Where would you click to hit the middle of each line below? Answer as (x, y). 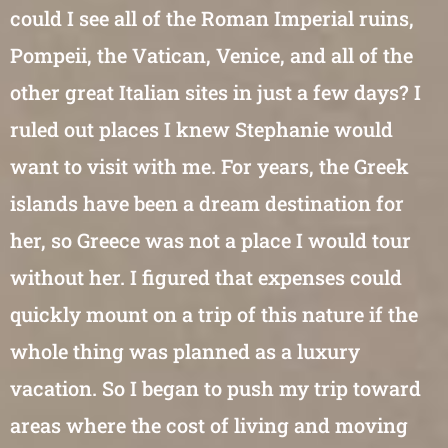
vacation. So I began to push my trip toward (215, 388)
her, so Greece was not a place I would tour (210, 240)
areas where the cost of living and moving (209, 425)
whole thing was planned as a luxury (185, 351)
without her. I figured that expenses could (206, 277)
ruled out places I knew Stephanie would (201, 129)
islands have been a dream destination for (207, 203)
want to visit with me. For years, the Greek (209, 166)
